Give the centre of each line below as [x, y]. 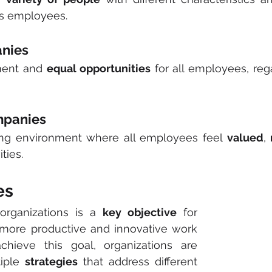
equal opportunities [99, 68]
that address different [138, 261]
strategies [51, 261]
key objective [140, 212]
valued [245, 138]
